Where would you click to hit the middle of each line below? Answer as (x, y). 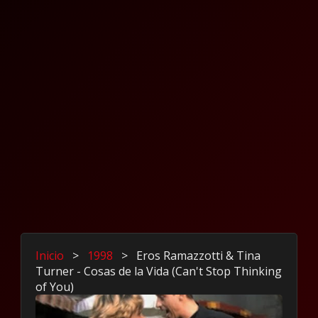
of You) (55, 287)
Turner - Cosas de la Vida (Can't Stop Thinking (159, 272)
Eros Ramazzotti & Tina (199, 256)
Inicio (50, 256)
